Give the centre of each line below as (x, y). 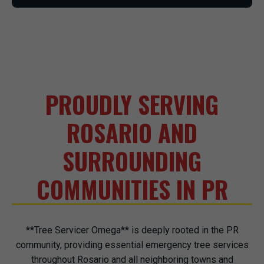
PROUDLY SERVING (132, 104)
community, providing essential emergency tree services (132, 245)
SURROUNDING (132, 161)
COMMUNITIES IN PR (132, 189)
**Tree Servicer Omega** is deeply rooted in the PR (132, 230)
